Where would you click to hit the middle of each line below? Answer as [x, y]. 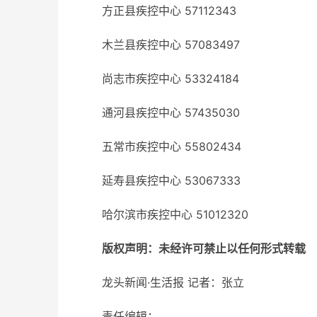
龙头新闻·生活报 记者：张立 [173, 282]
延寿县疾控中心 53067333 [171, 180]
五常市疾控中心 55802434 [172, 146]
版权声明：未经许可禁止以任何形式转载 [204, 248]
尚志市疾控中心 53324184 [171, 79]
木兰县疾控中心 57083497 [171, 45]
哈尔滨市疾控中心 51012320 [175, 214]
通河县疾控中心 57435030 [171, 113]
